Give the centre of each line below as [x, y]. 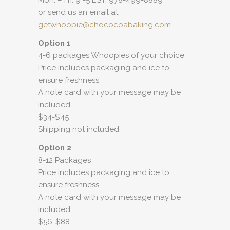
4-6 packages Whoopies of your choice [111, 55]
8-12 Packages [64, 160]
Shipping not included [79, 129]
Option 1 [54, 43]
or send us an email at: [79, 12]
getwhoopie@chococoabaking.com [104, 25]
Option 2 [55, 148]
